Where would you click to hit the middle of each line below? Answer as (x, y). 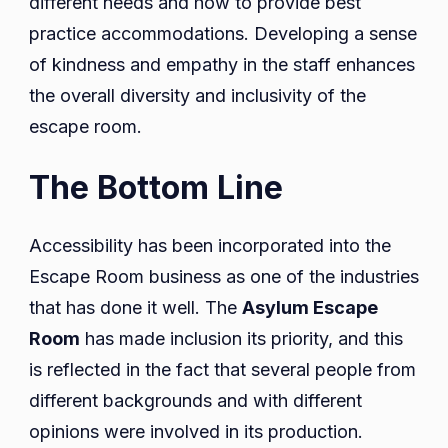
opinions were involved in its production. (196, 432)
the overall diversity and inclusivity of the (197, 96)
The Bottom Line (156, 188)
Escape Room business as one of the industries (224, 277)
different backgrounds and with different (195, 401)
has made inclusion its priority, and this (241, 339)
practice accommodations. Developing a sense (223, 34)
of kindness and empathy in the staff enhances (222, 65)
